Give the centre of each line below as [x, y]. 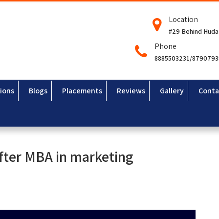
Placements [82, 91]
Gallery [172, 91]
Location [183, 19]
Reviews [131, 91]
